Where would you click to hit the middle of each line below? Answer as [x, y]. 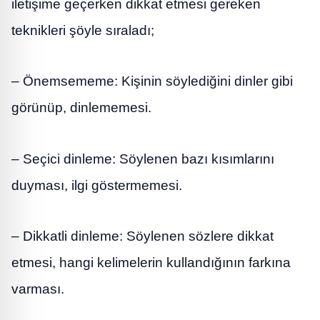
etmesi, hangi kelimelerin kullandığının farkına [151, 263]
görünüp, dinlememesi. [81, 108]
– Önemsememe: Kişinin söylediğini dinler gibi [152, 81]
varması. [38, 289]
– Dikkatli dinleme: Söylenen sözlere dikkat [142, 236]
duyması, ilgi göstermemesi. [97, 185]
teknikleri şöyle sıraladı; [83, 30]
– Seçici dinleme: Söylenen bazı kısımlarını [143, 159]
